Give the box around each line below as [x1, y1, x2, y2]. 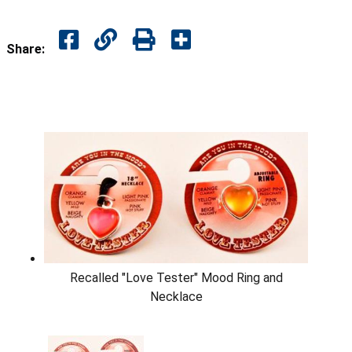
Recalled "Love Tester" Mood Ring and [69, 270, 283, 286]
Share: [6, 41, 45, 57]
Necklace [149, 289, 203, 305]
